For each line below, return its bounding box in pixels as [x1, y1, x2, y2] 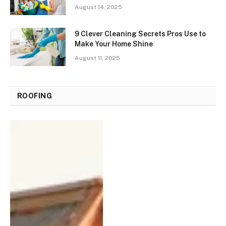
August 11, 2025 [75, 54, 120, 62]
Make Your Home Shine [75, 39, 153, 48]
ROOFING [17, 91, 52, 100]
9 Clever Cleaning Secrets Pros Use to [75, 29, 206, 38]
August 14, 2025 [75, 3, 122, 11]
